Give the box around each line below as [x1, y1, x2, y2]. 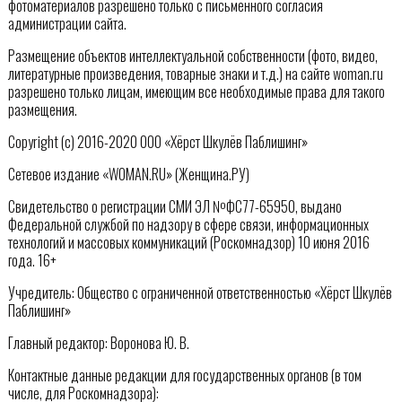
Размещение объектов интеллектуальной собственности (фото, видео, [7, 44, 378, 66]
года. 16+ [7, 249, 57, 271]
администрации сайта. [7, 12, 127, 34]
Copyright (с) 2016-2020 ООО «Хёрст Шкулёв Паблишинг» [7, 130, 308, 153]
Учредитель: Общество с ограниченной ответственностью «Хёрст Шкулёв [7, 281, 392, 303]
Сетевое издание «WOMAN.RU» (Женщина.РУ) [7, 162, 249, 185]
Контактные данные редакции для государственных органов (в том [7, 363, 362, 386]
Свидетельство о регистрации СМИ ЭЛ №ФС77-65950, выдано [7, 195, 342, 217]
